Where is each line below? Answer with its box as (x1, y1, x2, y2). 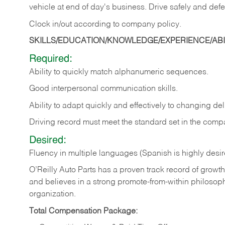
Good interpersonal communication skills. (29, 85, 178, 93)
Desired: (29, 135, 66, 146)
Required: (29, 54, 72, 64)
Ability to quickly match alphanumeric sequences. (29, 68, 208, 76)
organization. (29, 190, 78, 199)
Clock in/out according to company (29, 20, 157, 29)
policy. (157, 20, 181, 29)
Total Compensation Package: (29, 207, 138, 215)
